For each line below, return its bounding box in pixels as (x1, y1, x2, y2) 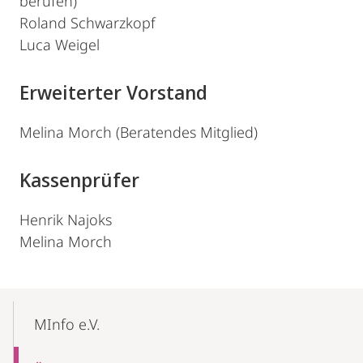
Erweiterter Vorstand (19, 79, 207, 105)
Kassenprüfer (19, 166, 139, 193)
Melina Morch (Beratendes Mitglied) (19, 122, 258, 142)
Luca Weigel (19, 35, 100, 54)
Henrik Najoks (19, 210, 112, 229)
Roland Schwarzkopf (19, 13, 156, 32)
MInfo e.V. (34, 314, 100, 334)
